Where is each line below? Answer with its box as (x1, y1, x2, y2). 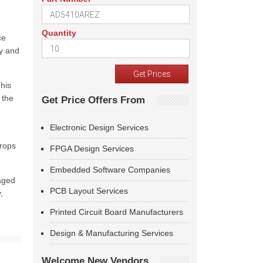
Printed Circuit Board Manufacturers (50, 207, 183, 217)
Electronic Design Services (50, 123, 149, 132)
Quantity (42, 28, 76, 38)
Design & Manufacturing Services (50, 228, 173, 238)
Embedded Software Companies (50, 165, 170, 174)
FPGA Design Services (50, 144, 134, 153)
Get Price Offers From (42, 95, 145, 106)
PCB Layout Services (50, 186, 128, 195)
